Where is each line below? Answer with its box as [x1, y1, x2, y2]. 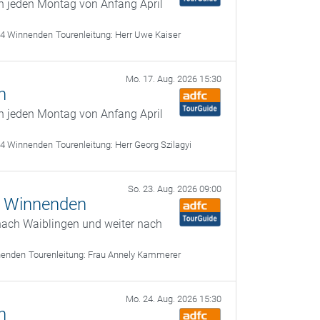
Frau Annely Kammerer [88, 249, 181, 260]
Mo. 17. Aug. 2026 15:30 [126, 74, 221, 84]
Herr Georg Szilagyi [115, 139, 192, 150]
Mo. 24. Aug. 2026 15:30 [126, 294, 221, 304]
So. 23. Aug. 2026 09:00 [128, 184, 221, 194]
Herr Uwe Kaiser [115, 29, 181, 40]
